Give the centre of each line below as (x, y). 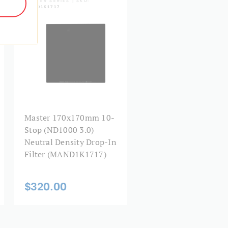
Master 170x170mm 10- (69, 118)
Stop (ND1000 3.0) (59, 130)
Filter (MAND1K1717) (65, 154)
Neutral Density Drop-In (70, 142)
